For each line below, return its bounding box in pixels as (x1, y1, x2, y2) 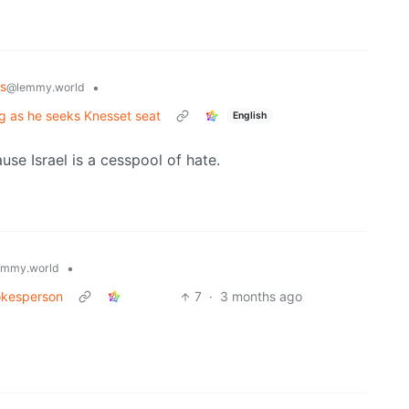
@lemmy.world (6, 80, 85, 95)
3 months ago (220, 288, 303, 305)
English (232, 109, 267, 121)
